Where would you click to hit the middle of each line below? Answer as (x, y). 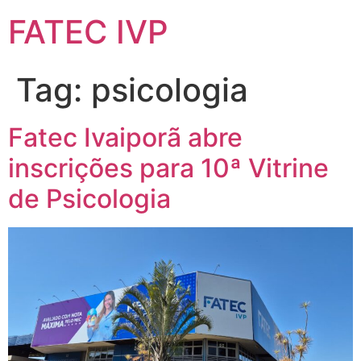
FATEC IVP (88, 32)
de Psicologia (89, 199)
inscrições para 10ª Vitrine (168, 168)
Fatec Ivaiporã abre (125, 137)
